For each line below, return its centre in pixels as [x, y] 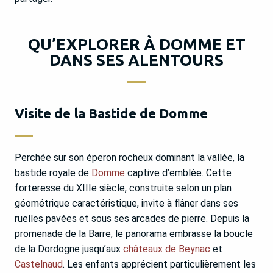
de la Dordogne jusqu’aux [69, 249]
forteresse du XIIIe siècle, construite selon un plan [123, 188]
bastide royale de [53, 173]
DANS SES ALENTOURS [136, 60]
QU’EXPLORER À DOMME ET [136, 44]
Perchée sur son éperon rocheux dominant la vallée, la [129, 158]
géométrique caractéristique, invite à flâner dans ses [126, 204]
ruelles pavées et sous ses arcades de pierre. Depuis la [132, 219]
